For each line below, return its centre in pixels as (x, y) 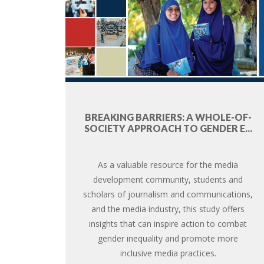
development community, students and (168, 179)
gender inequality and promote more (168, 238)
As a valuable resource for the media (168, 164)
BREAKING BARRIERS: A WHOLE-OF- (168, 117)
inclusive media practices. (168, 253)
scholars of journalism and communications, (168, 194)
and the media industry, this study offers (168, 209)
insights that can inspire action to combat (168, 223)
